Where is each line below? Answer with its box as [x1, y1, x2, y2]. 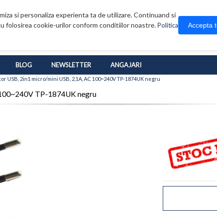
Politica [157, 21, 178, 29]
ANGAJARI [110, 61, 141, 69]
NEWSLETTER [51, 61, 91, 69]
